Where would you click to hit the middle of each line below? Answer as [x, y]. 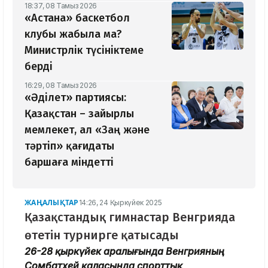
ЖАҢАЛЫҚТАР [52, 202]
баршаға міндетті [69, 162]
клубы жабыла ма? [73, 34]
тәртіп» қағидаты [69, 146]
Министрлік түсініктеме [84, 50]
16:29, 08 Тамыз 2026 [61, 85]
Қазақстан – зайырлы [79, 113]
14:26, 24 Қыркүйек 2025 [120, 202]
